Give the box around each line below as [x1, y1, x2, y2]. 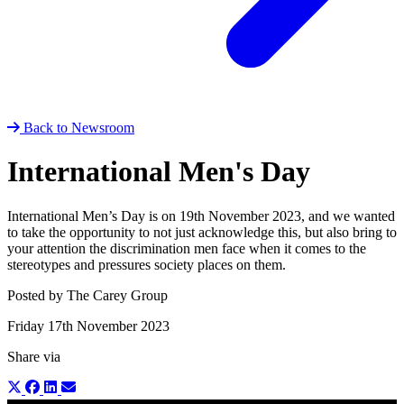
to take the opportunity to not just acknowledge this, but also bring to [7, 224, 397, 240]
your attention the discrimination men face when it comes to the [7, 240, 366, 256]
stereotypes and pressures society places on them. [7, 256, 286, 272]
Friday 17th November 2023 [7, 317, 170, 334]
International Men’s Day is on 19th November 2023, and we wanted [7, 207, 395, 224]
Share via [7, 348, 60, 364]
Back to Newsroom [23, 119, 134, 135]
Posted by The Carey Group [7, 287, 168, 303]
